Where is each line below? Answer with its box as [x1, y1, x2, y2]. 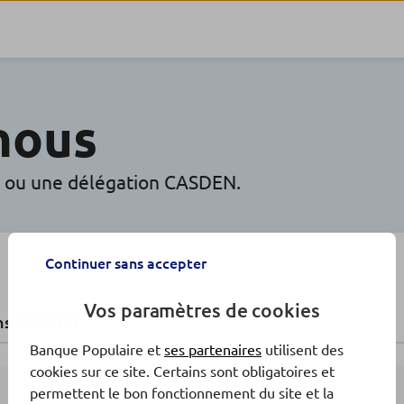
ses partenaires [164, 341, 262, 358]
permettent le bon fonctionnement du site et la [30, 384, 334, 401]
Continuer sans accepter [45, 255, 207, 272]
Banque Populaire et [30, 341, 164, 358]
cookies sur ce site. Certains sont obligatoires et [30, 363, 335, 380]
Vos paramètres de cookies [84, 298, 320, 321]
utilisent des [262, 341, 344, 358]
